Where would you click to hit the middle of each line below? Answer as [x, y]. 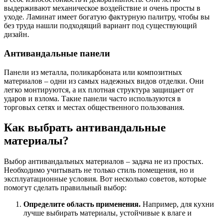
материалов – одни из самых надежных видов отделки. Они [104, 81]
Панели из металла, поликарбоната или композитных [93, 72]
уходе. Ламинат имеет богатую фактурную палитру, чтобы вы [107, 17]
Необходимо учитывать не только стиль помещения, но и [99, 170]
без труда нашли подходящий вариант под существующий [100, 26]
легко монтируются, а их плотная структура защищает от [99, 90]
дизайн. [17, 35]
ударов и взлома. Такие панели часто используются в [92, 98]
